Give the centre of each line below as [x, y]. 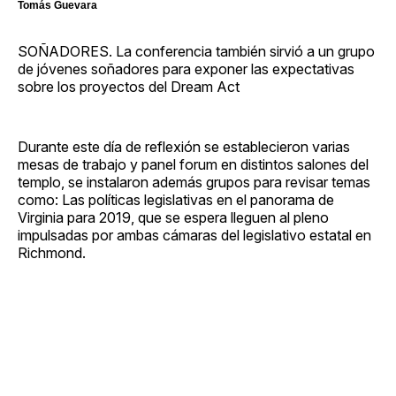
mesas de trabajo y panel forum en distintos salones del [193, 164]
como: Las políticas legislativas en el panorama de [176, 199]
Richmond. [52, 252]
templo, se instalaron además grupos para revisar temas [194, 182]
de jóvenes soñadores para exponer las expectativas [186, 69]
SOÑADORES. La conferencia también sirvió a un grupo [196, 51]
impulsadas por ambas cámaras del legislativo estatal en [194, 235]
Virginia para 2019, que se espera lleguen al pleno [173, 217]
